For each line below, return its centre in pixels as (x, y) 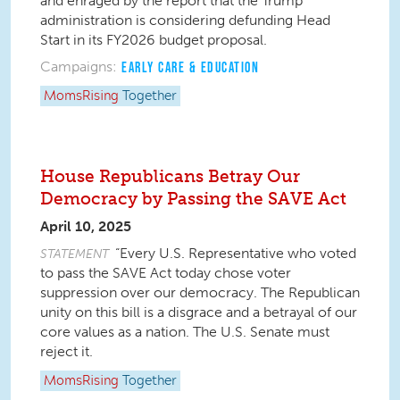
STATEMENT (75, 254)
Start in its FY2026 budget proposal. (154, 40)
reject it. (67, 351)
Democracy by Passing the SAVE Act (193, 199)
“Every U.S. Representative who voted (236, 253)
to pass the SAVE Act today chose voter (166, 273)
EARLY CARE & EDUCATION (190, 67)
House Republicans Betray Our (170, 176)
